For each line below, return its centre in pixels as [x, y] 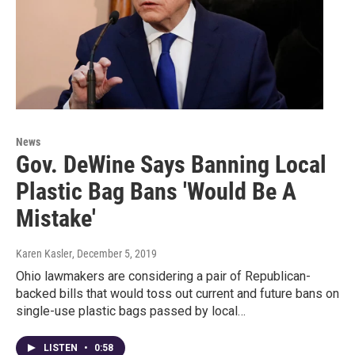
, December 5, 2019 [115, 253]
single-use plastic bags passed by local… [131, 311]
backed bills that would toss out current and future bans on [177, 293]
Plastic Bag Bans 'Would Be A [156, 191]
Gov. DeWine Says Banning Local [171, 164]
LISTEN [62, 347]
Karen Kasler [44, 253]
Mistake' [56, 218]
